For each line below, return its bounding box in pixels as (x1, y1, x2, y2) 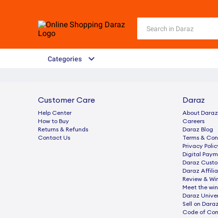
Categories (48, 55, 82, 63)
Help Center (38, 110, 72, 116)
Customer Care (38, 96, 95, 104)
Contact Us (38, 135, 70, 141)
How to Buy (38, 118, 69, 124)
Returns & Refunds (38, 127, 88, 132)
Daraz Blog (182, 127, 213, 132)
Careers (182, 118, 204, 124)
